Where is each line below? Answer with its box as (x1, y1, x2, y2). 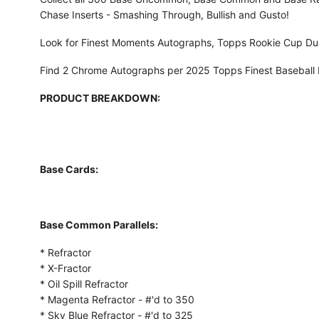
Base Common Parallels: (39, 218, 158, 231)
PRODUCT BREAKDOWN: (39, 91, 160, 104)
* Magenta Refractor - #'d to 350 (39, 293, 194, 305)
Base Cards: (39, 162, 98, 175)
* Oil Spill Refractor (39, 277, 128, 290)
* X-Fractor (39, 261, 91, 274)
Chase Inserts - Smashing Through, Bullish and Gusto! (39, 8, 289, 21)
